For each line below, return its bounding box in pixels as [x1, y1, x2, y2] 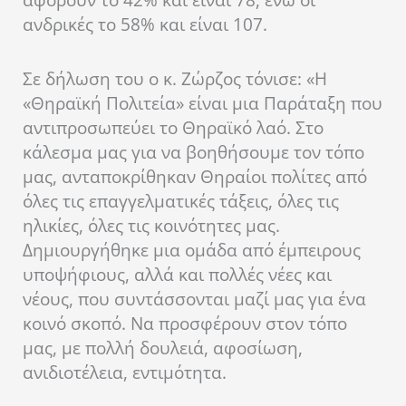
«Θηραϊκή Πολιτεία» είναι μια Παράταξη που [23, 91, 382, 115]
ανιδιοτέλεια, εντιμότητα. [23, 360, 227, 384]
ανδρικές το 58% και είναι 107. [23, 12, 267, 36]
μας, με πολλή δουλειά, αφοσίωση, [23, 335, 303, 360]
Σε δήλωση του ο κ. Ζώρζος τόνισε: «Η [23, 66, 327, 91]
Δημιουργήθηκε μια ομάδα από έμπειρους [23, 237, 361, 262]
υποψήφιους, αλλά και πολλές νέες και [23, 262, 332, 286]
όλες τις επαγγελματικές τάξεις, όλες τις [23, 188, 339, 213]
